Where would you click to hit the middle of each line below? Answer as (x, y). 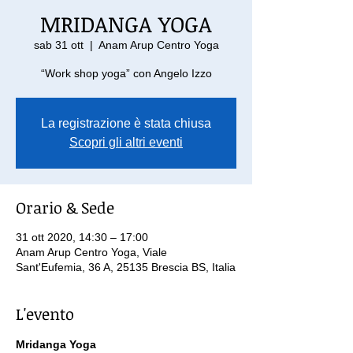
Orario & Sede (65, 207)
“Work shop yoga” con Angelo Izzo (126, 73)
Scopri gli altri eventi (126, 142)
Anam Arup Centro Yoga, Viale (91, 252)
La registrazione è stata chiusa (126, 123)
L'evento (45, 313)
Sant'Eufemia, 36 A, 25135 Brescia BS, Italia (126, 267)
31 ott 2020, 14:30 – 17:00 (82, 237)
